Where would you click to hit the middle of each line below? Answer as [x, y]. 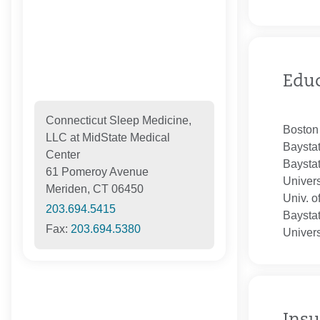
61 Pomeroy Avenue [97, 172]
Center [62, 155]
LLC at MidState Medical [107, 138]
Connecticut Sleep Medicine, [118, 121]
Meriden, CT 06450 [94, 189]
